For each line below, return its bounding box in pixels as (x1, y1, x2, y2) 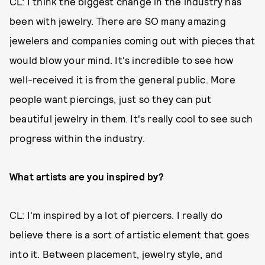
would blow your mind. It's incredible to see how (9, 53, 234, 66)
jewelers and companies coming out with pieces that (9, 34, 256, 46)
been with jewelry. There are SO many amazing (9, 14, 226, 27)
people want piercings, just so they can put (9, 92, 212, 105)
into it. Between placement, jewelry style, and (9, 247, 223, 260)
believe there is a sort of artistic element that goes (9, 228, 250, 240)
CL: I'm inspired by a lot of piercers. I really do (9, 208, 223, 221)
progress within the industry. (9, 131, 147, 144)
